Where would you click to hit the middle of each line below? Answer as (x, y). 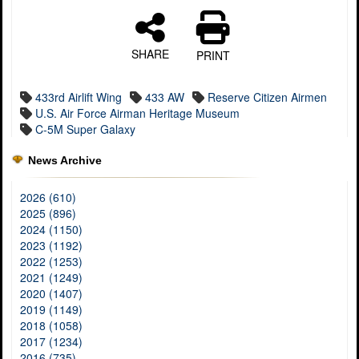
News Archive (65, 160)
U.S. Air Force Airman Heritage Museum (137, 113)
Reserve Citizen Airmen (267, 97)
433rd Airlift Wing (79, 97)
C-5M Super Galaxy (85, 129)
